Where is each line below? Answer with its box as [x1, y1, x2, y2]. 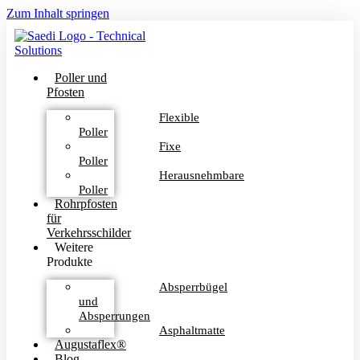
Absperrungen [79, 309, 150, 322]
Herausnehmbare [159, 169, 244, 182]
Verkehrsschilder [47, 226, 131, 239]
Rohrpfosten [55, 197, 117, 211]
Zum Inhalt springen [6, 6, 109, 20]
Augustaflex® [55, 337, 126, 351]
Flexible [159, 111, 199, 124]
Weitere [55, 240, 93, 254]
